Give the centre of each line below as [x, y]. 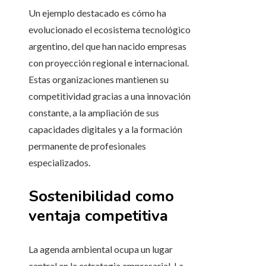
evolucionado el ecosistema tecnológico [110, 30]
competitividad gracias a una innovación [110, 96]
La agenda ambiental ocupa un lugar [101, 249]
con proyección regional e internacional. [109, 63]
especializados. [59, 163]
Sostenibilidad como [101, 197]
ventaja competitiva [98, 216]
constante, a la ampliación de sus [94, 113]
